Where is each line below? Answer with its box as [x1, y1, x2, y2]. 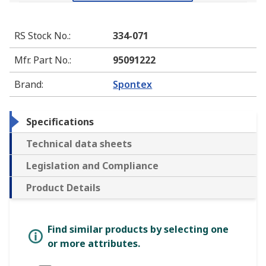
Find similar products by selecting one [47, 223, 229, 236]
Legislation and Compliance [26, 159, 159, 173]
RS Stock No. [14, 29, 69, 43]
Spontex [113, 78, 153, 91]
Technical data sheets [26, 137, 132, 151]
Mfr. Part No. [14, 53, 69, 67]
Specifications [26, 115, 94, 129]
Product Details [26, 181, 100, 195]
